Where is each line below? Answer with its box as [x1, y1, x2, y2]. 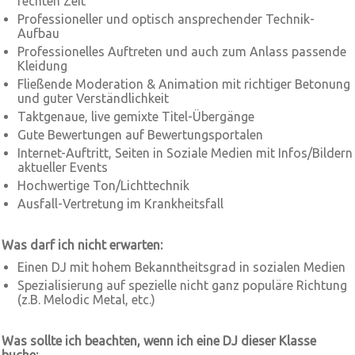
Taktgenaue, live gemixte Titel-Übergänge [17, 109, 254, 124]
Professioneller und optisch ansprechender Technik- [17, 12, 315, 26]
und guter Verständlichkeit [17, 91, 169, 105]
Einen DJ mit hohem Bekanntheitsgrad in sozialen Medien [17, 260, 345, 274]
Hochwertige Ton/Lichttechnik [17, 178, 189, 193]
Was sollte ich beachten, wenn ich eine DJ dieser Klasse [2, 334, 316, 348]
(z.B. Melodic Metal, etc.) [17, 292, 155, 307]
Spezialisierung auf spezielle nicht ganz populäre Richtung [17, 278, 347, 292]
